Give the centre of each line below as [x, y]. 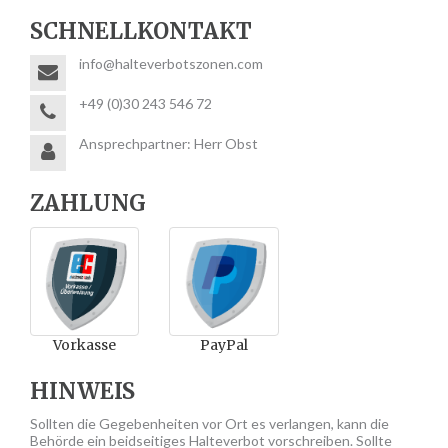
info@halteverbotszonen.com [171, 63]
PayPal [223, 345]
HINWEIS [82, 391]
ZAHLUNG [88, 203]
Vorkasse [85, 345]
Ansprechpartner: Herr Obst [168, 143]
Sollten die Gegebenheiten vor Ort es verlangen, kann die [209, 424]
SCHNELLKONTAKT [141, 31]
